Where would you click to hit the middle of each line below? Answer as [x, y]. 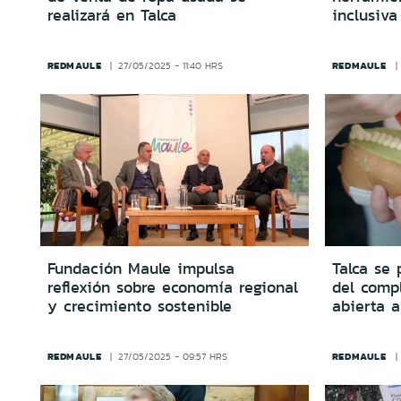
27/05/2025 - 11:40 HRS [170, 66]
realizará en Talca [111, 16]
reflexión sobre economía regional [172, 287]
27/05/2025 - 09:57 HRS [172, 356]
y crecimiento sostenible [139, 306]
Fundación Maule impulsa [141, 268]
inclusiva [364, 16]
